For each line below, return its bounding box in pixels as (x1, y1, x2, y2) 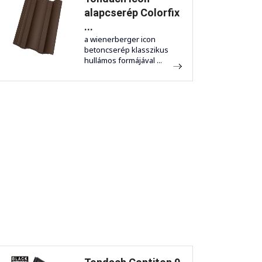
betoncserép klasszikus (84, 44, 168, 56)
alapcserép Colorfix (84, 6, 180, 19)
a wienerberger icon (84, 34, 156, 45)
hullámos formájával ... (84, 55, 162, 66)
